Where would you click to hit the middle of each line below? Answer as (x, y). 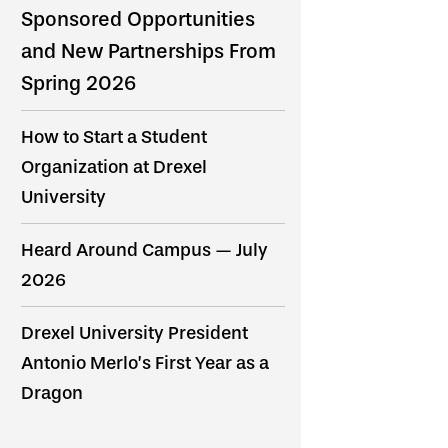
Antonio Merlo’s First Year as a (145, 362)
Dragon (52, 392)
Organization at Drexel (114, 166)
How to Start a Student (114, 136)
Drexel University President (134, 332)
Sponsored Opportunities (138, 18)
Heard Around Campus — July (144, 249)
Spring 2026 (78, 82)
